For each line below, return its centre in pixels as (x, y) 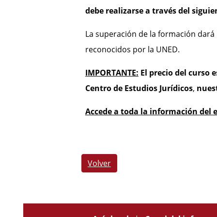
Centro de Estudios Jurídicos (139, 88)
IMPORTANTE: (112, 73)
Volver (99, 163)
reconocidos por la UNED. (132, 50)
